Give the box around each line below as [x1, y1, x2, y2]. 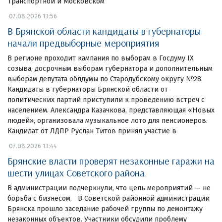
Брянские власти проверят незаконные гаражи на [7, 155, 215, 167]
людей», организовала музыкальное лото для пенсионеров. [7, 116, 208, 125]
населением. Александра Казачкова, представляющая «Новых [7, 106, 215, 115]
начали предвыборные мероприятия [7, 37, 160, 50]
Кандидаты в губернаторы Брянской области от [7, 85, 168, 94]
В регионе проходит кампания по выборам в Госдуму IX [7, 54, 194, 63]
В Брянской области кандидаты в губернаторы [7, 25, 201, 38]
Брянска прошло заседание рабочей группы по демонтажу [7, 205, 203, 214]
